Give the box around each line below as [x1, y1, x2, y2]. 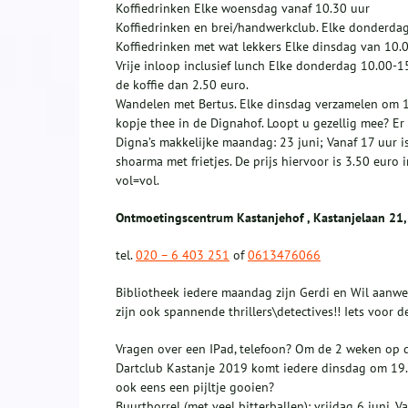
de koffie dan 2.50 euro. [116, 76, 249, 94]
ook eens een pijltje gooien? [116, 379, 274, 396]
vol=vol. [116, 172, 159, 189]
